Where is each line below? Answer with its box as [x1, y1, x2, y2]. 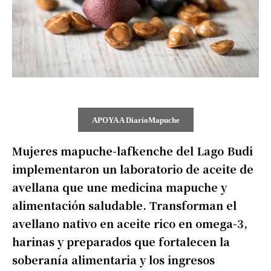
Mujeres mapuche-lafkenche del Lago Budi [12, 142, 253, 158]
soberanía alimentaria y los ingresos [12, 251, 215, 267]
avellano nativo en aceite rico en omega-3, [12, 215, 247, 231]
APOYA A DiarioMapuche [91, 115, 180, 125]
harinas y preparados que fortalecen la [12, 233, 230, 249]
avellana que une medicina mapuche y [12, 178, 227, 195]
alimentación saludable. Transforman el [12, 197, 237, 213]
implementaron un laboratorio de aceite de [12, 160, 253, 177]
